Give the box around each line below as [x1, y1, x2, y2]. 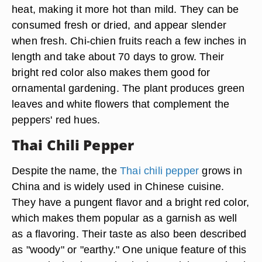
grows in [199, 164, 242, 177]
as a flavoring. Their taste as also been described [12, 227, 247, 240]
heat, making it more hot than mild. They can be [12, 3, 239, 15]
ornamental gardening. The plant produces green [12, 82, 245, 94]
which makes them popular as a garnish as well [12, 212, 237, 224]
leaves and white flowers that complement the [12, 98, 230, 110]
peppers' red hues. [12, 113, 101, 126]
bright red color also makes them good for [12, 66, 211, 78]
